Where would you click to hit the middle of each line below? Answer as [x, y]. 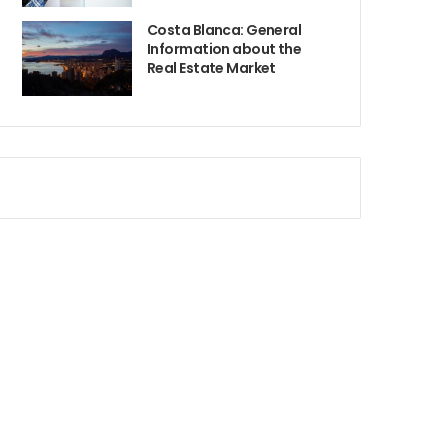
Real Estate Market [211, 68]
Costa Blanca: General [224, 30]
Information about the [224, 49]
